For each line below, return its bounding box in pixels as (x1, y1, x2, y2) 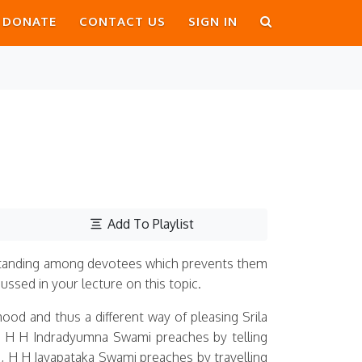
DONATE (2, 14, 57, 29)
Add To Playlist (104, 216, 195, 232)
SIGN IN (188, 14, 238, 29)
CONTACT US (79, 14, 166, 29)
